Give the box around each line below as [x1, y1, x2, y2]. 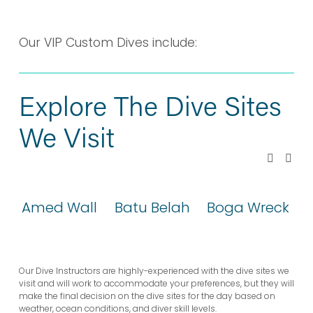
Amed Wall [21, 198, 97, 218]
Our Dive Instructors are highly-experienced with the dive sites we [18, 265, 289, 277]
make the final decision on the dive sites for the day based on [18, 290, 275, 303]
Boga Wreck [207, 198, 290, 218]
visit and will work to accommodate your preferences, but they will [18, 277, 294, 290]
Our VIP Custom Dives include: [18, 34, 197, 52]
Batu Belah [114, 198, 190, 218]
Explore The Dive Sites [18, 87, 282, 123]
